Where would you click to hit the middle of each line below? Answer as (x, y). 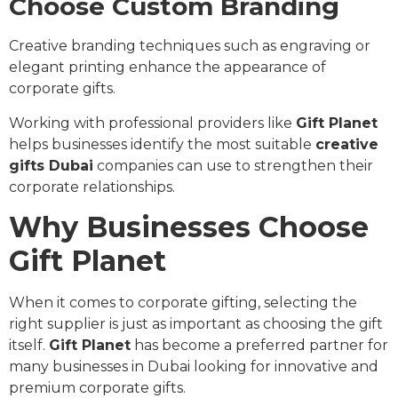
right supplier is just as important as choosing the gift (196, 324)
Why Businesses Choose (189, 227)
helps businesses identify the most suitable (162, 144)
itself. (29, 345)
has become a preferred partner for (259, 345)
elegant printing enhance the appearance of (167, 68)
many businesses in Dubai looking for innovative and (194, 366)
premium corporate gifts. (97, 388)
